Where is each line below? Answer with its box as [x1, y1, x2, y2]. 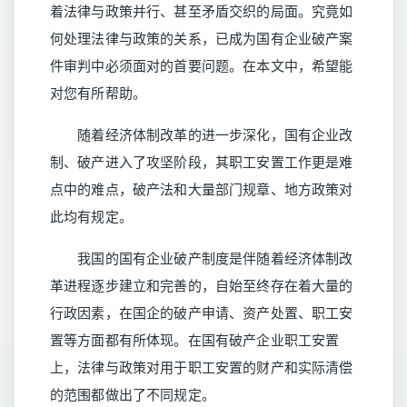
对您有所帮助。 [50, 84, 147, 102]
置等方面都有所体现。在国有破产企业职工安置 [50, 331, 340, 349]
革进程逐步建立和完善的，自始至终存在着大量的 [50, 276, 353, 294]
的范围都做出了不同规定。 [50, 385, 215, 403]
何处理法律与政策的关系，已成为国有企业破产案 [50, 29, 353, 47]
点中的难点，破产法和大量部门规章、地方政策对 [50, 180, 353, 198]
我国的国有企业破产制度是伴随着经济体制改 [50, 249, 353, 267]
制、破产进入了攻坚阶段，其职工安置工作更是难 [50, 153, 353, 171]
